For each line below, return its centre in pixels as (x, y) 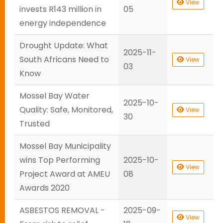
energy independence (63, 23)
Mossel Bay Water (55, 96)
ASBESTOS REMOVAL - (62, 210)
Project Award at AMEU (65, 174)
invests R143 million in (60, 9)
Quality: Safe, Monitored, (66, 110)
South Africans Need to (64, 59)
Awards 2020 (45, 188)
